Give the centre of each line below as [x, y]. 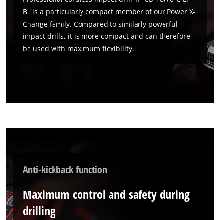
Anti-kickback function [65, 169]
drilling [39, 210]
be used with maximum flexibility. [79, 48]
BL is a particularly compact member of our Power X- [109, 11]
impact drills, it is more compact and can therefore [107, 36]
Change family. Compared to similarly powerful [100, 24]
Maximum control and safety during [106, 194]
